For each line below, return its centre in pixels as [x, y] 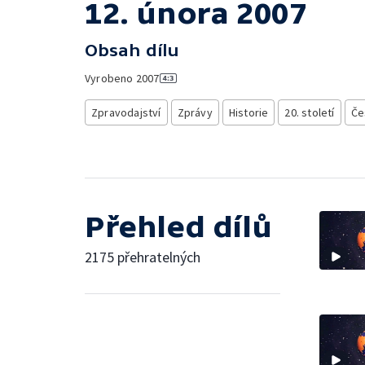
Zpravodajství [126, 112]
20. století [310, 112]
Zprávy [195, 112]
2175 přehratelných [143, 257]
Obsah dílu [132, 50]
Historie [248, 112]
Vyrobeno [110, 78]
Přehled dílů [178, 226]
